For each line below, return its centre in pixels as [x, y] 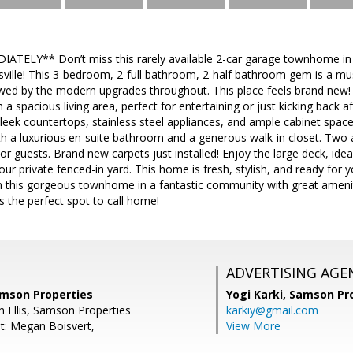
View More [253, 326]
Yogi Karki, [258, 294]
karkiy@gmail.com [272, 310]
